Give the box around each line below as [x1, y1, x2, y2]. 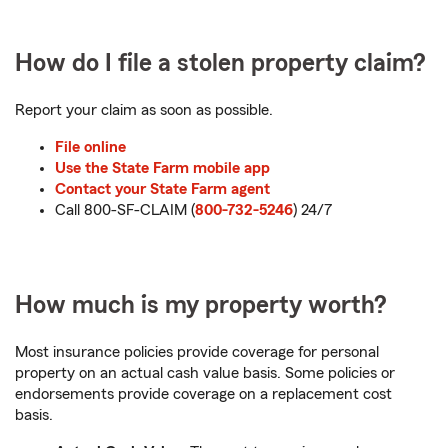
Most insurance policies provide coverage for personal [15, 343, 379, 360]
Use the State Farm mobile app [55, 159, 270, 176]
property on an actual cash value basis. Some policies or [15, 364, 395, 381]
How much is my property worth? [15, 292, 387, 318]
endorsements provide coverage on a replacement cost [15, 385, 392, 402]
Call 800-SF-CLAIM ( [55, 201, 195, 218]
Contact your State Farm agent [55, 180, 270, 197]
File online [55, 138, 126, 155]
